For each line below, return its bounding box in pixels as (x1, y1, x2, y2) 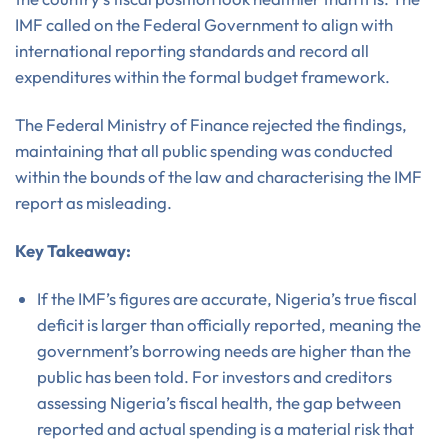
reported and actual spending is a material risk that (36, 417, 414, 439)
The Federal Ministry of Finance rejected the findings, (15, 114, 407, 136)
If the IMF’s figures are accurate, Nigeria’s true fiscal (36, 287, 417, 309)
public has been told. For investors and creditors (36, 365, 392, 387)
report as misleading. (15, 192, 172, 214)
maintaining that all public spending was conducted (15, 140, 393, 162)
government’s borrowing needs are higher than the (36, 339, 411, 361)
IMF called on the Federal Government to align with (15, 14, 393, 36)
